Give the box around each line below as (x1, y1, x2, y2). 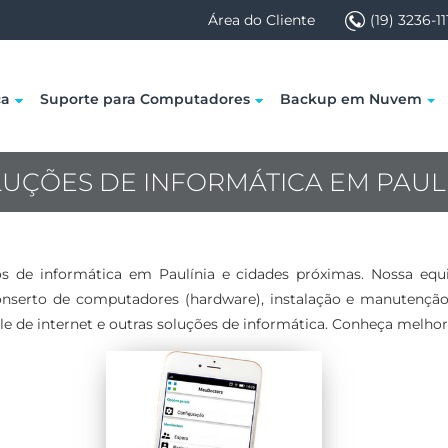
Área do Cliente (208, 10, 315, 29)
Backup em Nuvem (280, 89, 422, 108)
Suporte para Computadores (40, 89, 250, 108)
